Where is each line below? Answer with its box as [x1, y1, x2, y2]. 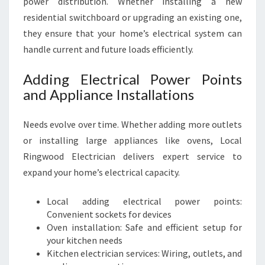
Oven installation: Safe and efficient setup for [47, 221, 242, 233]
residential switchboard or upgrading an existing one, [23, 11, 242, 23]
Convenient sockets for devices [47, 208, 172, 220]
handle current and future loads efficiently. [23, 43, 193, 55]
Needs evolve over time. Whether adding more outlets [23, 118, 242, 130]
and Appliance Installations [23, 86, 194, 103]
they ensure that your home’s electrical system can [23, 27, 242, 39]
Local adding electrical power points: [47, 195, 242, 207]
